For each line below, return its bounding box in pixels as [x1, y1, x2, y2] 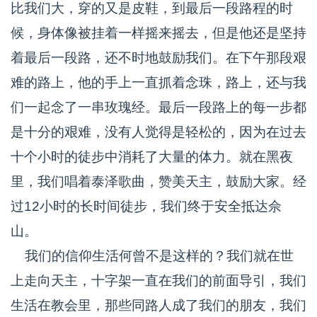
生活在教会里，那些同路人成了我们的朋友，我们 [11, 298, 306, 313]
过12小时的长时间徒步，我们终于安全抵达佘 [11, 199, 282, 214]
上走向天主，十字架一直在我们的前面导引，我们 [11, 273, 306, 288]
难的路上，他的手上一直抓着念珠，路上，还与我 [11, 75, 306, 90]
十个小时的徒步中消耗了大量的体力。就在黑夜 [11, 149, 293, 164]
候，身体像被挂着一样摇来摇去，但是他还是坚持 [11, 25, 306, 40]
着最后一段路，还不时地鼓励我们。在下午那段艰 [11, 50, 306, 65]
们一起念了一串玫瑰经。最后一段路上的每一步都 [11, 100, 306, 115]
